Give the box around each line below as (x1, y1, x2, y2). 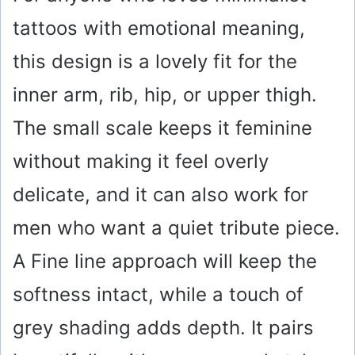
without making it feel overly (13, 150, 269, 174)
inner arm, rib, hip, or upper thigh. (13, 83, 317, 107)
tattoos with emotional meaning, (13, 17, 305, 40)
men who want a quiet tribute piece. (13, 216, 340, 240)
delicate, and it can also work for (13, 183, 308, 207)
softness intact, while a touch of (13, 283, 303, 307)
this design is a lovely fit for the (13, 50, 297, 74)
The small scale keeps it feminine (13, 116, 312, 140)
